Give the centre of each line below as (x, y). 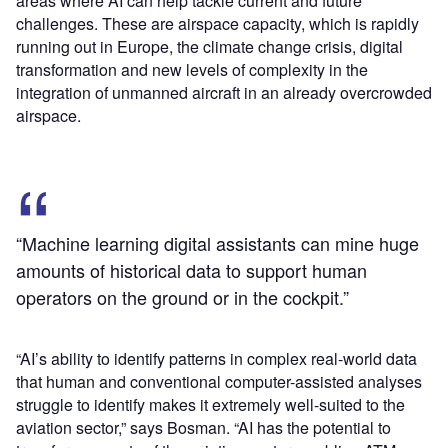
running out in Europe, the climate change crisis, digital (209, 47)
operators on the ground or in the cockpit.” (182, 297)
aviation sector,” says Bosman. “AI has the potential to (203, 428)
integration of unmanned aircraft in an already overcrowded (224, 93)
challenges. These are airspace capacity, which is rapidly (217, 24)
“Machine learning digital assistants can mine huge (217, 243)
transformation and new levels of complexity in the (192, 70)
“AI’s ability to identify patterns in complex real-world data (216, 359)
